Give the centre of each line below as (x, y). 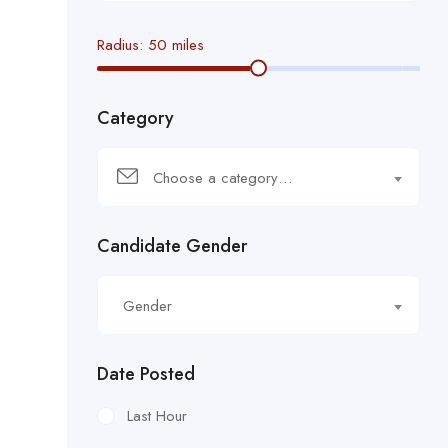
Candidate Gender (172, 245)
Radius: (122, 44)
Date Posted (146, 373)
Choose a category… (222, 177)
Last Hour (157, 415)
